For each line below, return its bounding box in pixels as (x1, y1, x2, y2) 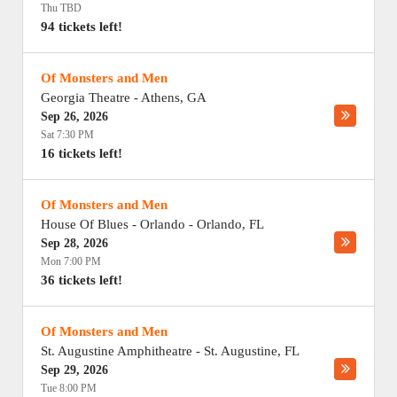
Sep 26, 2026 (41, 110, 108, 123)
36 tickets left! (41, 273, 122, 287)
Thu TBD (41, 2, 82, 14)
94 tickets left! (41, 19, 122, 34)
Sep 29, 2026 (41, 363, 108, 377)
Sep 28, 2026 (41, 237, 108, 250)
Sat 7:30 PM (41, 128, 94, 141)
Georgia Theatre (41, 90, 130, 105)
